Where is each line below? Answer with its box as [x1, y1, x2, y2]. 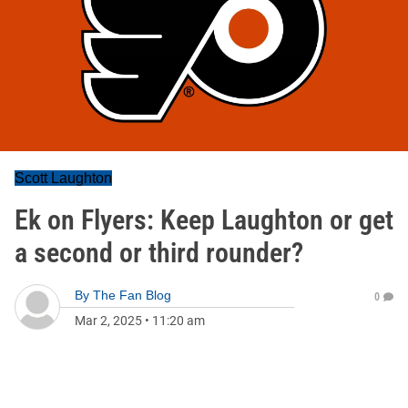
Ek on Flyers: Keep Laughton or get [15, 204, 393, 236]
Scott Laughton [15, 170, 112, 186]
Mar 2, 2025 [75, 313, 142, 328]
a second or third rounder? [15, 237, 303, 269]
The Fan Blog [93, 288, 171, 302]
